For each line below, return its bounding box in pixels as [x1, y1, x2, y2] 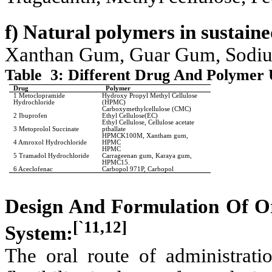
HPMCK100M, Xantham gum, [102, 132, 189, 140]
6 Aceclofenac [13, 166, 53, 173]
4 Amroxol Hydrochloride [13, 139, 87, 146]
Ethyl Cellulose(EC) [102, 112, 158, 120]
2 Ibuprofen [13, 112, 48, 120]
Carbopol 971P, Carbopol [102, 166, 174, 173]
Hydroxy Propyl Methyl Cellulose [102, 92, 198, 100]
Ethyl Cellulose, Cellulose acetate [102, 119, 195, 126]
